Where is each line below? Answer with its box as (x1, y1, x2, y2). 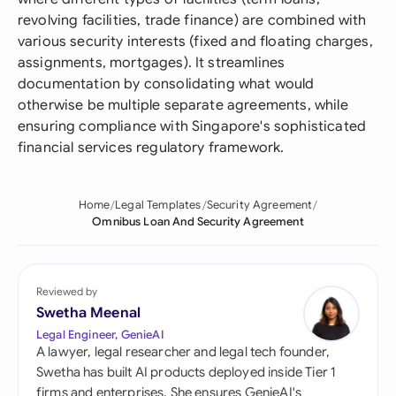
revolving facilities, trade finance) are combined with (18, 11, 367, 29)
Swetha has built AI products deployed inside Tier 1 (36, 364, 337, 380)
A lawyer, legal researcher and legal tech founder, (36, 344, 331, 360)
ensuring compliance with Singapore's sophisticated (18, 118, 367, 135)
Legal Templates (115, 198, 202, 212)
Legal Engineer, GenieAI (36, 327, 164, 342)
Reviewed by (36, 285, 97, 298)
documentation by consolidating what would (18, 75, 315, 93)
